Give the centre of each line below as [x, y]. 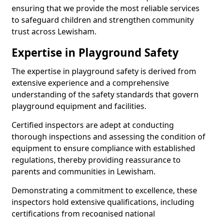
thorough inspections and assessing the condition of [108, 137]
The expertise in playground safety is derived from [104, 71]
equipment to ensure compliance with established [103, 148]
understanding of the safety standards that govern [105, 94]
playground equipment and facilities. [79, 106]
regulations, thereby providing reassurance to [96, 160]
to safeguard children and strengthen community [103, 20]
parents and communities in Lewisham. [84, 171]
